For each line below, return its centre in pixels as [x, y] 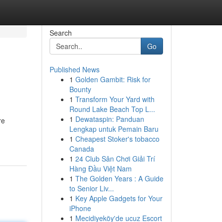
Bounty [80, 89]
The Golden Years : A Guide [119, 178]
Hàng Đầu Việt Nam [100, 168]
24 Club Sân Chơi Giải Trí [115, 159]
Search [60, 33]
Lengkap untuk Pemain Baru [114, 129]
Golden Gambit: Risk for [113, 79]
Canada [82, 149]
